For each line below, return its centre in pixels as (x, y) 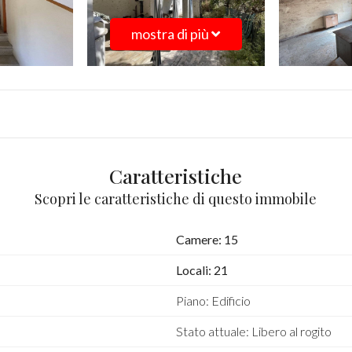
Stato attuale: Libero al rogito (253, 331)
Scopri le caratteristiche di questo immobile (176, 199)
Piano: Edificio (213, 301)
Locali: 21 (202, 270)
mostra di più (170, 34)
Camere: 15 (207, 239)
